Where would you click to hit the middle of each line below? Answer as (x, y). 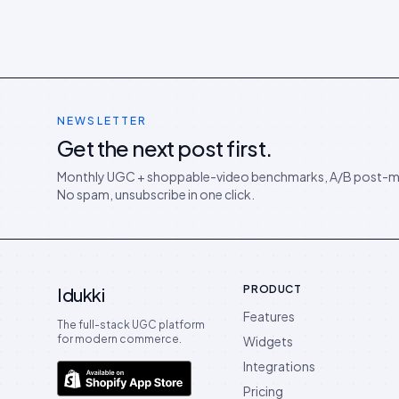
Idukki (81, 294)
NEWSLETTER (102, 120)
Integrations (280, 366)
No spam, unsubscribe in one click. (156, 194)
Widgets (269, 341)
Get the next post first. (165, 147)
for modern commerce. (119, 338)
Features (269, 316)
